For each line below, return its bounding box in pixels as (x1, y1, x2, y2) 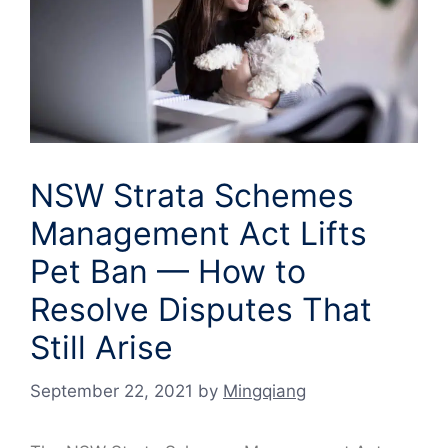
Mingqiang (223, 380, 306, 401)
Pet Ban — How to (30, 252, 306, 292)
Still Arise (30, 328, 173, 368)
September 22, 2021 (30, 380, 193, 401)
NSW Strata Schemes (30, 176, 354, 216)
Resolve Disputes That (30, 290, 372, 330)
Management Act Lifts (30, 214, 367, 254)
